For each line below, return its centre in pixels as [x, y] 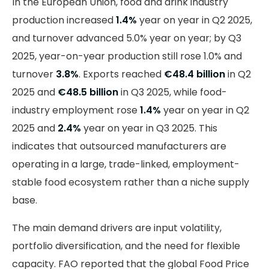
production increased [64, 20]
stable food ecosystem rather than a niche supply [131, 182]
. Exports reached [121, 74]
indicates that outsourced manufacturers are [119, 146]
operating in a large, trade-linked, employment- [126, 164]
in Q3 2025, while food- [173, 92]
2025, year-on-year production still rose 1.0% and [127, 56]
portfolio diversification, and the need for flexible [126, 246]
